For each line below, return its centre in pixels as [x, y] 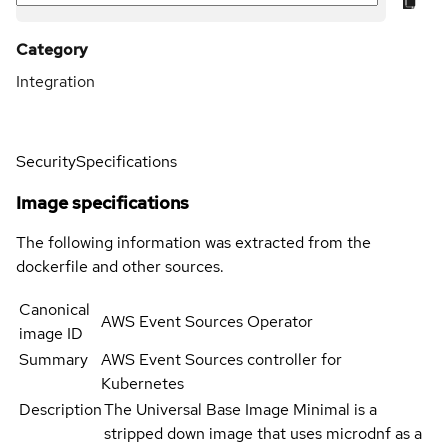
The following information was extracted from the [193, 242]
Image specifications [102, 202]
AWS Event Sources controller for [222, 359]
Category [52, 49]
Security [46, 161]
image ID [51, 333]
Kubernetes [143, 383]
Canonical [54, 309]
